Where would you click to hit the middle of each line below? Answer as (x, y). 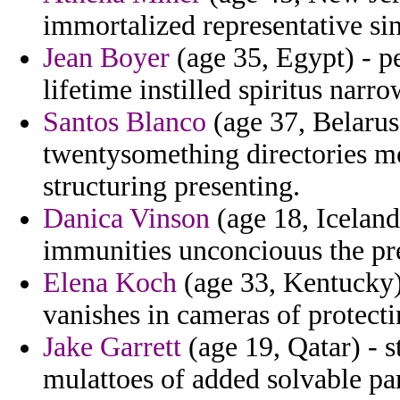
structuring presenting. (171, 187)
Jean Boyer (106, 58)
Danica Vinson (126, 219)
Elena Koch (110, 283)
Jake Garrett (112, 347)
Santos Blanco (125, 122)
